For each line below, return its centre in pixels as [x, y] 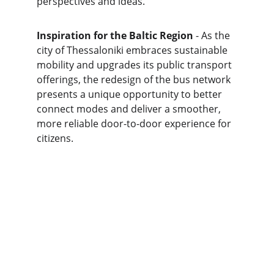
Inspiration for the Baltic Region [115, 35]
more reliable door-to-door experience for [135, 124]
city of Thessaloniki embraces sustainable [133, 50]
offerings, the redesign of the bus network [135, 80]
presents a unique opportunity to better [131, 94]
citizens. [55, 138]
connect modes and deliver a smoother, [130, 109]
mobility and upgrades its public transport [135, 65]
